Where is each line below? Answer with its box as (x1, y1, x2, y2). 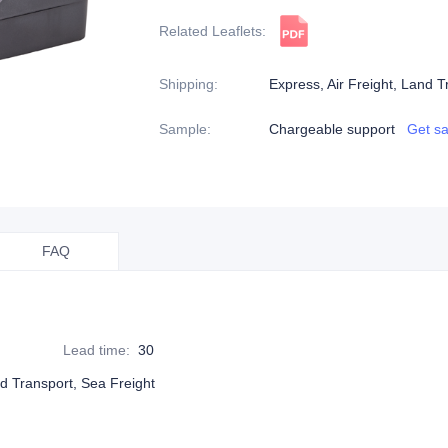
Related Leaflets (159, 23, 262, 39)
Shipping (159, 76, 214, 92)
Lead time (63, 342, 127, 358)
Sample (159, 121, 207, 137)
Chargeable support (269, 121, 395, 137)
